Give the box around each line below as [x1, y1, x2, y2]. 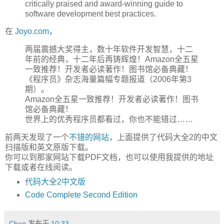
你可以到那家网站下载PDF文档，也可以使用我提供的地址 [5, 153, 213, 162]
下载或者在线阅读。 [5, 163, 77, 172]
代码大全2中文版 [24, 177, 85, 186]
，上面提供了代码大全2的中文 [109, 133, 217, 142]
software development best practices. [25, 9, 156, 18]
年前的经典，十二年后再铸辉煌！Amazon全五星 [25, 55, 198, 64]
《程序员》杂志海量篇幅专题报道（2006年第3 [25, 75, 191, 84]
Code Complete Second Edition [24, 190, 137, 199]
